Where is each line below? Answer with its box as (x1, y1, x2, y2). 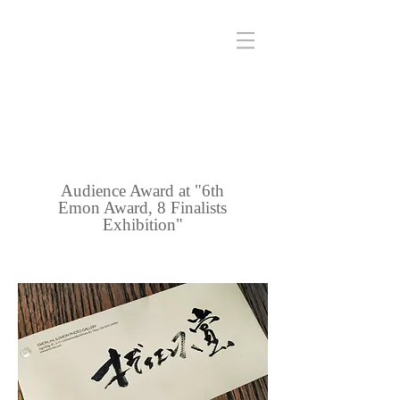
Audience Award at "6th (61, 181, 224, 200)
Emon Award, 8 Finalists (58, 198, 227, 217)
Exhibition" (102, 215, 183, 234)
